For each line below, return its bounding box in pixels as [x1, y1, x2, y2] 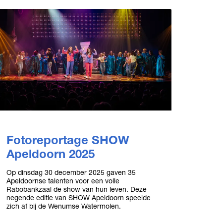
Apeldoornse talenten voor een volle [6, 176, 119, 185]
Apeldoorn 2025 [6, 147, 95, 161]
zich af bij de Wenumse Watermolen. [6, 202, 121, 211]
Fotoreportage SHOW [6, 133, 129, 147]
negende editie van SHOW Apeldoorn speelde [6, 193, 151, 202]
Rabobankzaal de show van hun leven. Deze [6, 185, 147, 194]
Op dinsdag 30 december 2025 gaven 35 [6, 168, 136, 177]
